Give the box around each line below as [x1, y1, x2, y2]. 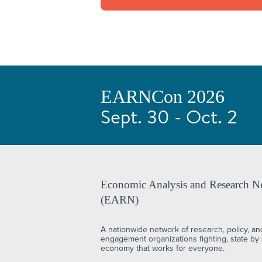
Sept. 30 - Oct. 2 [101, 109, 237, 128]
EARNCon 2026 [101, 85, 225, 107]
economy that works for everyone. [101, 243, 225, 253]
